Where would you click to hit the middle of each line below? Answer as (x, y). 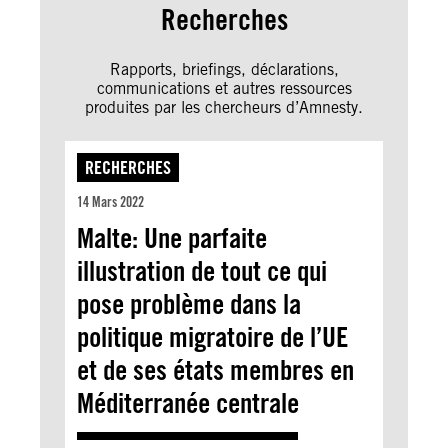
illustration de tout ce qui (202, 270)
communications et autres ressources (224, 88)
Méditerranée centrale (188, 402)
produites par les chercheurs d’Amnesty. (224, 107)
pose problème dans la (189, 303)
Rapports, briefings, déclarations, (224, 69)
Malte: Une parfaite (172, 237)
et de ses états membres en (215, 369)
